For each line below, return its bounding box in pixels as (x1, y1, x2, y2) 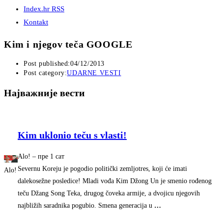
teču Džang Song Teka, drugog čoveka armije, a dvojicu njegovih (18, 189, 200, 197)
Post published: (24, 60, 70, 68)
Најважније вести (4, 87, 85, 98)
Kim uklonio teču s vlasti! (18, 129, 127, 140)
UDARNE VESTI (67, 69, 121, 77)
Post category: (24, 69, 67, 77)
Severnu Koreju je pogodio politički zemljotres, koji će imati (18, 165, 187, 172)
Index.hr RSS (24, 5, 64, 13)
